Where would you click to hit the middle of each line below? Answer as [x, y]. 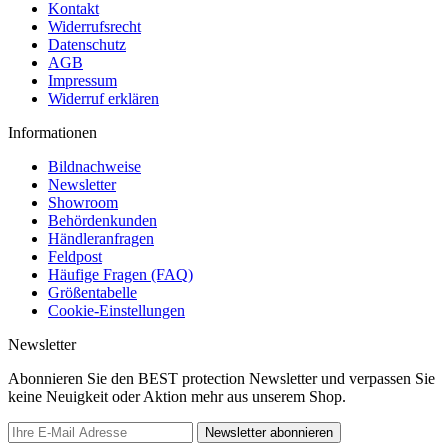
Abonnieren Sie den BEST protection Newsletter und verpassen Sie [221, 378]
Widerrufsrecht [94, 26]
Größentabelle [92, 292]
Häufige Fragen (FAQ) [120, 274]
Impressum [82, 80]
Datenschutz [87, 44]
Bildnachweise [94, 166]
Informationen [52, 132]
